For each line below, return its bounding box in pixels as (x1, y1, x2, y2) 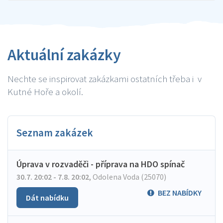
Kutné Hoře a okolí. (7, 86, 83, 98)
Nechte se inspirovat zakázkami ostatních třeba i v (7, 73, 202, 85)
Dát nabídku (26, 193, 69, 203)
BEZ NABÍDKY (158, 188, 202, 198)
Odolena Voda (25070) (91, 172, 166, 182)
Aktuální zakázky (7, 45, 121, 65)
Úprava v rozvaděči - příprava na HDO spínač (16, 158, 185, 170)
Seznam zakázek (16, 126, 93, 139)
